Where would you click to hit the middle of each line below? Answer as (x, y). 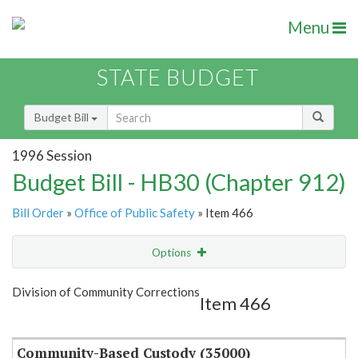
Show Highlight (130, 285)
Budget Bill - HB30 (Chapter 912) (179, 182)
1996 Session (52, 155)
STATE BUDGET (178, 78)
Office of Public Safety (135, 213)
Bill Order (38, 213)
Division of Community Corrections (106, 292)
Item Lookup (48, 319)
